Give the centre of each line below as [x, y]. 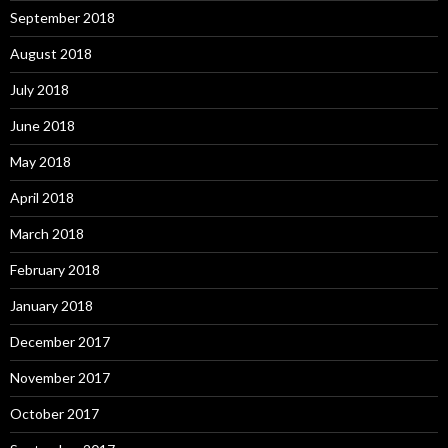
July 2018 [39, 89]
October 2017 [54, 413]
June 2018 [42, 125]
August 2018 [51, 53]
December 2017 [60, 341]
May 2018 [40, 161]
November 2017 [60, 377]
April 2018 [42, 197]
